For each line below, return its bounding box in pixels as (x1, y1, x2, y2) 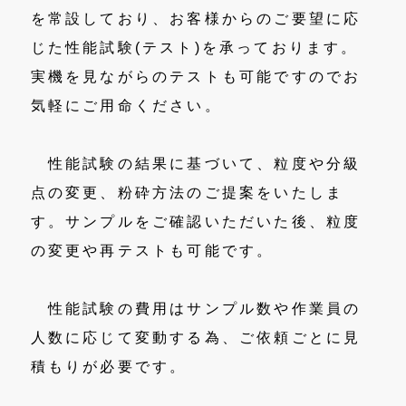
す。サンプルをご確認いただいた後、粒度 (30, 214, 362, 229)
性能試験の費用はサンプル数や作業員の (30, 301, 362, 316)
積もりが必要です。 (30, 359, 188, 374)
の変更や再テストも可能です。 (30, 243, 275, 258)
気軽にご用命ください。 (30, 98, 222, 113)
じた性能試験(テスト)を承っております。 (30, 40, 359, 55)
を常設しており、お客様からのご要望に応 (30, 11, 362, 26)
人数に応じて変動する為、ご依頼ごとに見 (30, 330, 362, 345)
